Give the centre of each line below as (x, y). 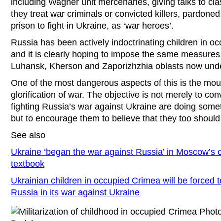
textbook (28, 164)
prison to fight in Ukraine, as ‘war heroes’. (92, 26)
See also (28, 135)
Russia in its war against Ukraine (75, 192)
